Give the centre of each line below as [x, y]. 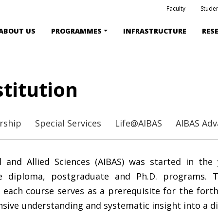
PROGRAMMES [77, 31]
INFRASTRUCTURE [155, 31]
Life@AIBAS [138, 123]
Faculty [176, 8]
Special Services [68, 123]
